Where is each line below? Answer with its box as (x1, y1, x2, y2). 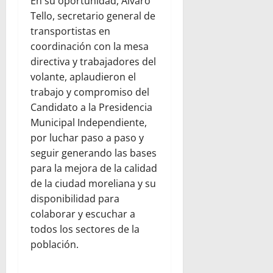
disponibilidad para (30, 191, 119, 205)
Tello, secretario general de (30, 9, 155, 23)
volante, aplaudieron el (30, 69, 136, 83)
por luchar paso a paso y (30, 130, 144, 144)
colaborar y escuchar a (30, 207, 135, 221)
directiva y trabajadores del (30, 54, 156, 68)
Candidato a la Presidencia (30, 100, 152, 114)
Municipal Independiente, (30, 115, 147, 129)
